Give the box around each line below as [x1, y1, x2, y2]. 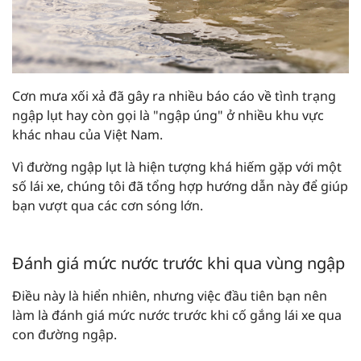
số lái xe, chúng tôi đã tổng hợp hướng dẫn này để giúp [12, 177, 348, 196]
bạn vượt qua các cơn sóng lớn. [12, 197, 203, 215]
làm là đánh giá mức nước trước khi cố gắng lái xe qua [12, 306, 342, 325]
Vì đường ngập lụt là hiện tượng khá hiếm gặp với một [12, 158, 342, 176]
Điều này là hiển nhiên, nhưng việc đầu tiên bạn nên [12, 287, 327, 305]
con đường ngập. [12, 326, 117, 344]
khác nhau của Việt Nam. [12, 126, 163, 144]
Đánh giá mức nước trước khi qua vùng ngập [12, 252, 345, 275]
